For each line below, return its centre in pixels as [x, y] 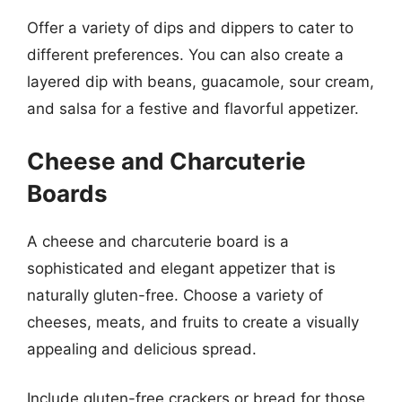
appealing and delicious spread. [142, 349]
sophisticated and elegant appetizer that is [181, 268]
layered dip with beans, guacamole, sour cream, [201, 82]
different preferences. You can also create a [185, 55]
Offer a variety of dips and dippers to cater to [190, 28]
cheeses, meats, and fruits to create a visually [193, 322]
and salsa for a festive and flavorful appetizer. [193, 109]
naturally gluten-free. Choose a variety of [175, 295]
